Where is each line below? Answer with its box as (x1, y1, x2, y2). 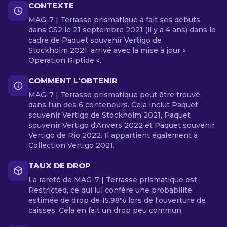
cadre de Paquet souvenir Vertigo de (28, 35, 162, 45)
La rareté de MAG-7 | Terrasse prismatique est (28, 175, 197, 184)
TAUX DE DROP (28, 161, 91, 170)
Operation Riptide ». (28, 56, 101, 65)
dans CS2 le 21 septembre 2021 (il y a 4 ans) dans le (28, 25, 216, 34)
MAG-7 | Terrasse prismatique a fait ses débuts (28, 15, 200, 24)
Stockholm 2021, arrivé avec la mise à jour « (28, 46, 186, 55)
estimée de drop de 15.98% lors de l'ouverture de (28, 196, 206, 205)
